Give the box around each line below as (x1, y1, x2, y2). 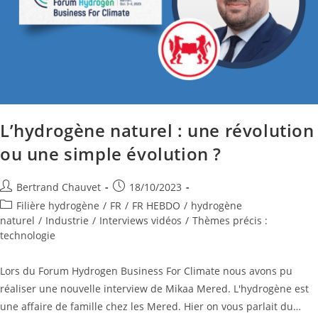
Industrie (45, 214, 89, 228)
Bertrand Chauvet (16, 180, 101, 194)
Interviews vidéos (99, 214, 182, 228)
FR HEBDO (132, 199, 180, 213)
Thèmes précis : (192, 214, 268, 228)
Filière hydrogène (16, 199, 99, 213)
